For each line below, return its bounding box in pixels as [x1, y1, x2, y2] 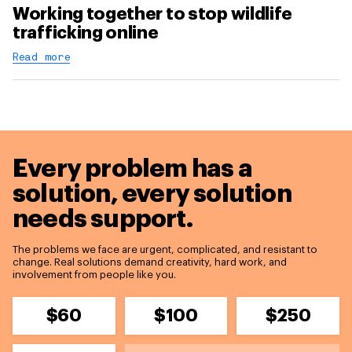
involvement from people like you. [13, 269, 176, 280]
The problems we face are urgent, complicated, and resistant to [13, 244, 317, 255]
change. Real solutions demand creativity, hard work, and [13, 257, 287, 268]
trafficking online [13, 24, 159, 42]
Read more [13, 53, 71, 64]
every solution [122, 181, 291, 207]
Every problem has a [13, 156, 252, 182]
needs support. [13, 207, 192, 233]
